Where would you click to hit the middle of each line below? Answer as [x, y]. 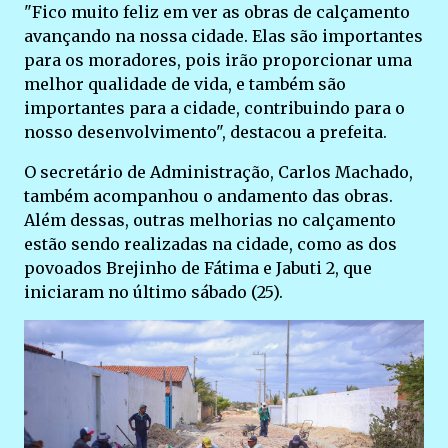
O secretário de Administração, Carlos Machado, [218, 171]
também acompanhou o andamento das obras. [208, 195]
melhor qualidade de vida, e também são [185, 83]
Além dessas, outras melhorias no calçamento [210, 219]
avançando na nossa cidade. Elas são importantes [223, 35]
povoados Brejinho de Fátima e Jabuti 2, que [198, 267]
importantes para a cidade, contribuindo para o [214, 107]
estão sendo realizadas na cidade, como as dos [210, 243]
